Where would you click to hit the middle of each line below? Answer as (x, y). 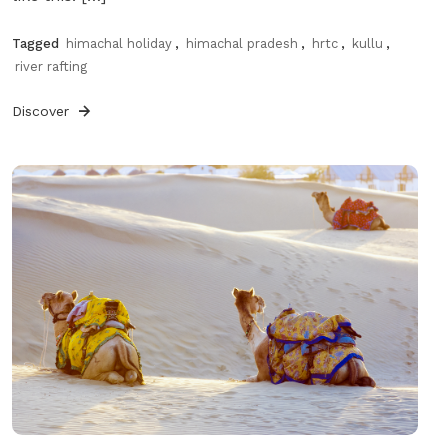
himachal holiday (118, 43)
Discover (42, 110)
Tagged (37, 43)
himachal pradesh (241, 43)
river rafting (50, 66)
